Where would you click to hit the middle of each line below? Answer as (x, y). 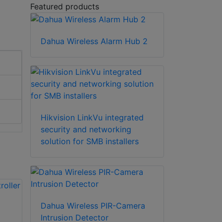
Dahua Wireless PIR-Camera (93, 206)
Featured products (65, 6)
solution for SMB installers (90, 141)
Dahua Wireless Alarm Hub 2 (94, 41)
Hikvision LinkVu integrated (92, 118)
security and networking (86, 130)
